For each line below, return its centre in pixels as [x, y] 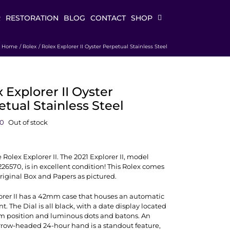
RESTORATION [32, 18]
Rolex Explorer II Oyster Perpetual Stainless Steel [104, 46]
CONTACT [108, 18]
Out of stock [28, 122]
